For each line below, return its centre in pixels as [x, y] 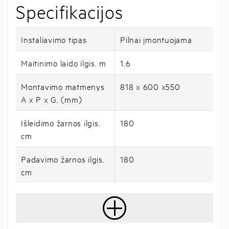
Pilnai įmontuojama [156, 39]
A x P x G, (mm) [52, 99]
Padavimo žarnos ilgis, [63, 158]
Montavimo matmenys [63, 86]
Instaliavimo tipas [54, 39]
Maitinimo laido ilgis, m [64, 62]
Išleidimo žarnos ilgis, [61, 122]
